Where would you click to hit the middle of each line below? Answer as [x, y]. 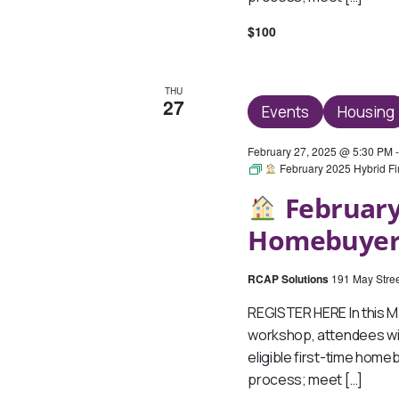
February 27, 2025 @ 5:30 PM [321, 151]
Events [286, 111]
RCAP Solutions [290, 278]
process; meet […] [305, 379]
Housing [366, 111]
